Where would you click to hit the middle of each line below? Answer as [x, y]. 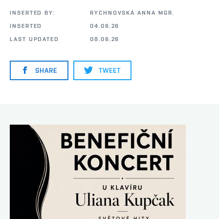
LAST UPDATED [35, 39]
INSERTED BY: [33, 12]
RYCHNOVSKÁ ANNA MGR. [132, 12]
